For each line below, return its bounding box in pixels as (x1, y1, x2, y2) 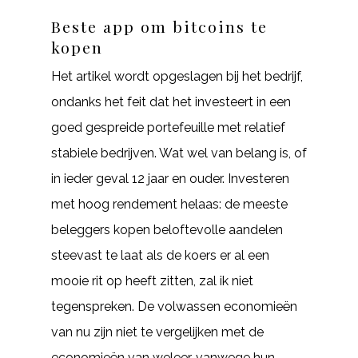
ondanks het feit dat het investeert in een (51, 94, 291, 109)
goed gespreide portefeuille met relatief (51, 120, 285, 135)
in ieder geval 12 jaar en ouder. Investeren (51, 171, 289, 186)
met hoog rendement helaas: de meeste (51, 197, 288, 212)
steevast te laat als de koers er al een (51, 248, 269, 263)
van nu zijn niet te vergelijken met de (51, 324, 264, 340)
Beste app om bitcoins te (51, 16, 268, 37)
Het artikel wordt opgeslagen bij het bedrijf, (51, 69, 303, 84)
